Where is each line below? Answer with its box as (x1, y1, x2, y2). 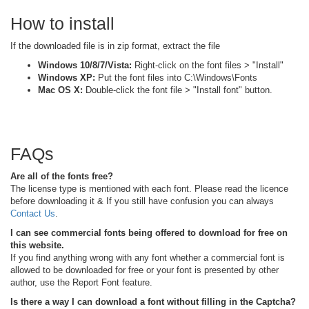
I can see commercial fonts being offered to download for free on (10, 227, 288, 238)
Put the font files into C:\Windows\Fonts (95, 72, 257, 83)
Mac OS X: (38, 84, 83, 95)
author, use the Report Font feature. (10, 277, 152, 288)
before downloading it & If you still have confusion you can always (10, 195, 274, 206)
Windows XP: (38, 72, 95, 83)
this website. (10, 239, 64, 250)
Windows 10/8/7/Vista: (38, 59, 132, 70)
